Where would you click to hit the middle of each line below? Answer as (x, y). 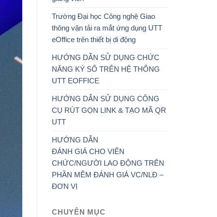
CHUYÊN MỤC (79, 212)
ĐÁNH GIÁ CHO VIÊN (88, 151)
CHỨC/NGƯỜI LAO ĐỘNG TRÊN (108, 163)
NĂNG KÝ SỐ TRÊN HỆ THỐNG (106, 69)
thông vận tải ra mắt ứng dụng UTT (107, 28)
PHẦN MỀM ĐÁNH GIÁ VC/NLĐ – (108, 174)
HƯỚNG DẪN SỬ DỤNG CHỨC (106, 57)
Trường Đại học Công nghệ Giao (103, 16)
